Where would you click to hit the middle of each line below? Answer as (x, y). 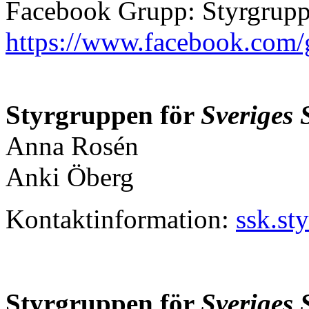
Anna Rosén (72, 146)
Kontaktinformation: (121, 219)
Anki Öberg (70, 177)
